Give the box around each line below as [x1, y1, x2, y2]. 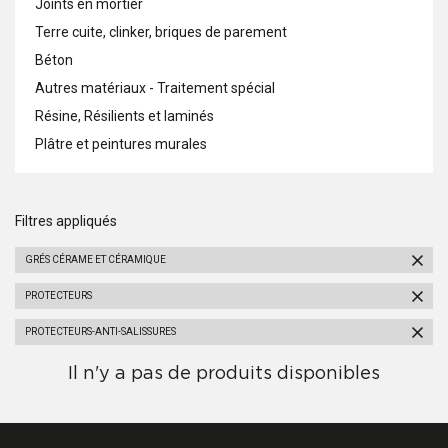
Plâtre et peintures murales [35, 136, 207, 152]
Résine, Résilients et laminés [35, 108, 214, 124]
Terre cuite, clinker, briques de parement [35, 24, 287, 40]
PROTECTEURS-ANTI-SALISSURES [25, 326, 176, 337]
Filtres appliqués [15, 213, 117, 229]
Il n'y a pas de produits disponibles [68, 365, 380, 383]
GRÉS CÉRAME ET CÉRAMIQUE [25, 254, 166, 265]
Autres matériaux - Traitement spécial [35, 80, 275, 96]
